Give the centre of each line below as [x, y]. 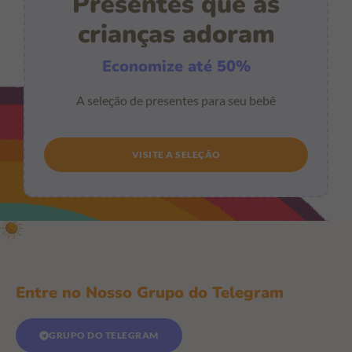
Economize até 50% [176, 66]
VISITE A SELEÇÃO [176, 154]
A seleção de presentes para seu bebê [176, 100]
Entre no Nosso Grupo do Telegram [150, 292]
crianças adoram [176, 34]
